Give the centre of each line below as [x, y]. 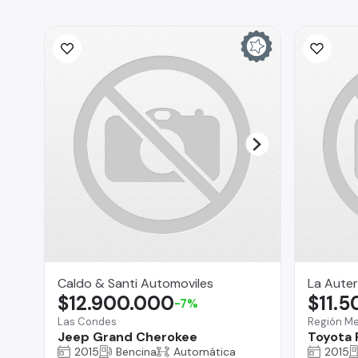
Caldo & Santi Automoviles [135, 283]
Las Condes [87, 321]
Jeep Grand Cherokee [127, 336]
